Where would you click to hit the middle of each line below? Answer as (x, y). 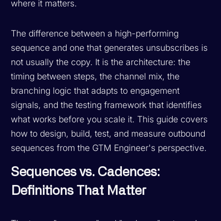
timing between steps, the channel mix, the (95, 76)
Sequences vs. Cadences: (86, 172)
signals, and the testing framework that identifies (107, 105)
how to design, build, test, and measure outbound (108, 133)
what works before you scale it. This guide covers (110, 119)
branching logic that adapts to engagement (95, 90)
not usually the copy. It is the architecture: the (101, 62)
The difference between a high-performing (95, 33)
